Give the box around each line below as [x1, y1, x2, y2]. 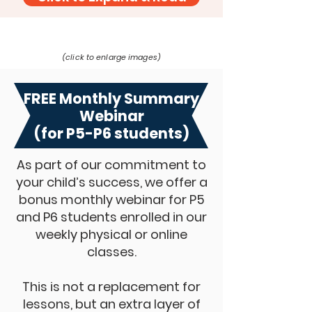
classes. [86, 243, 136, 260]
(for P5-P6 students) [33, 123, 189, 143]
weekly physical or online [36, 226, 187, 243]
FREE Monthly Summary [24, 88, 199, 109]
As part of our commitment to [17, 156, 206, 173]
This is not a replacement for [22, 278, 201, 295]
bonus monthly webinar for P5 [18, 191, 205, 208]
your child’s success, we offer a [15, 173, 208, 191]
